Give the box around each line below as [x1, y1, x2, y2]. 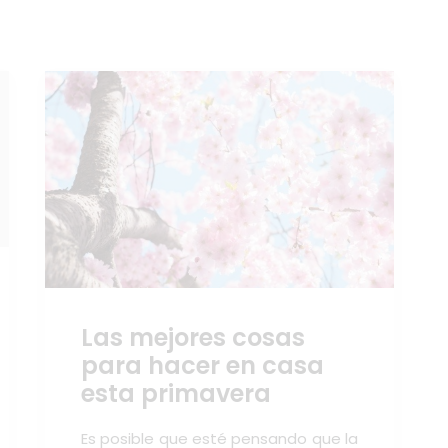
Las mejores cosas [81, 320, 305, 354]
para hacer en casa [81, 348, 324, 382]
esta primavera [81, 376, 271, 410]
